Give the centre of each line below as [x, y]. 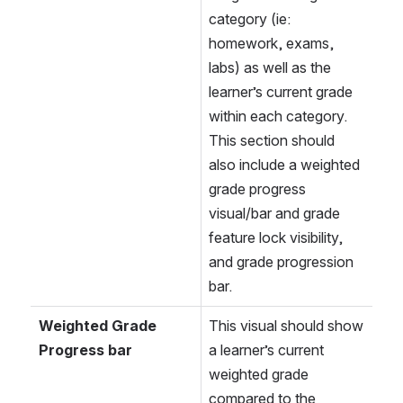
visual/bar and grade [274, 214]
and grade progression [281, 262]
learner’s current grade [281, 92]
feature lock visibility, [276, 238]
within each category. [278, 116]
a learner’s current [266, 350]
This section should [272, 141]
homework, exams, [271, 44]
